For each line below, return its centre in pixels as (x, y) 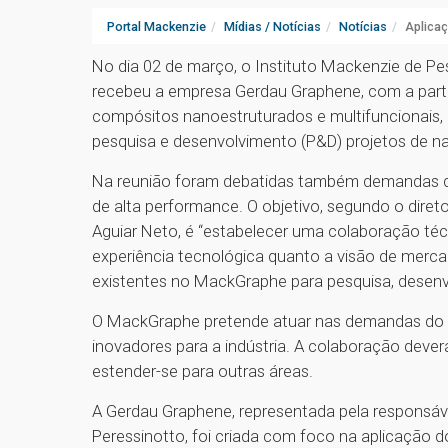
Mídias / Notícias (272, 27)
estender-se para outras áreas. (204, 371)
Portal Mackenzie (156, 27)
